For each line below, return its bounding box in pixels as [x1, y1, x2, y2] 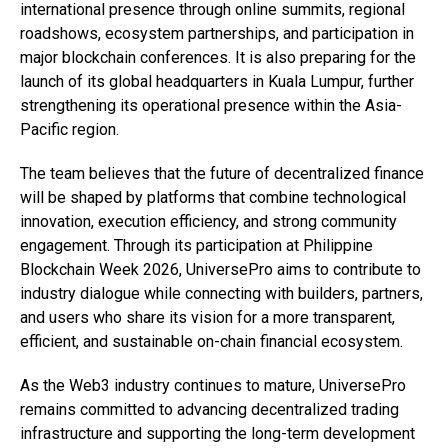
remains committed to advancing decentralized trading [20, 400, 399, 419]
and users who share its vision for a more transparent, [20, 308, 395, 327]
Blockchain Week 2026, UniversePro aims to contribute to [20, 260, 421, 279]
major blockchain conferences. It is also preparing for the [20, 48, 416, 67]
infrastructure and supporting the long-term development [20, 424, 415, 443]
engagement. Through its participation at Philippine [20, 236, 373, 255]
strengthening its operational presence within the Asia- [20, 96, 402, 115]
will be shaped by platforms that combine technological [20, 188, 406, 207]
